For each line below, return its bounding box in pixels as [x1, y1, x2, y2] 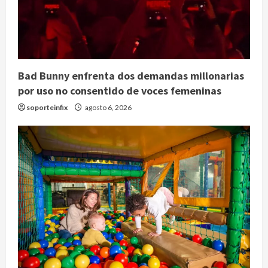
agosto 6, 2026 [84, 102, 132, 112]
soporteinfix [26, 102, 68, 112]
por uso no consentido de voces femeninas [18, 83, 221, 98]
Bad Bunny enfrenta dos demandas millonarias [18, 68, 244, 83]
